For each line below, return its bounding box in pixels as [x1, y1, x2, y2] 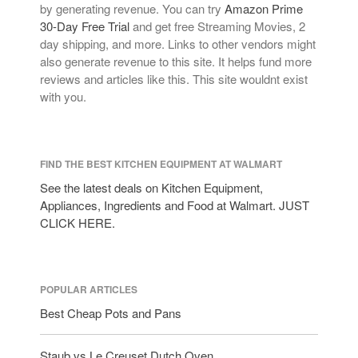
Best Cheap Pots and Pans [40, 304, 181, 321]
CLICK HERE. [40, 213, 115, 231]
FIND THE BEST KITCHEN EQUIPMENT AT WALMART [40, 156, 282, 171]
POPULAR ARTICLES [40, 281, 137, 296]
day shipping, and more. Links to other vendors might [40, 35, 316, 53]
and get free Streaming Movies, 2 [129, 18, 305, 35]
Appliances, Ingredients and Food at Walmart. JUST [40, 196, 309, 213]
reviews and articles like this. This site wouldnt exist [40, 70, 308, 88]
